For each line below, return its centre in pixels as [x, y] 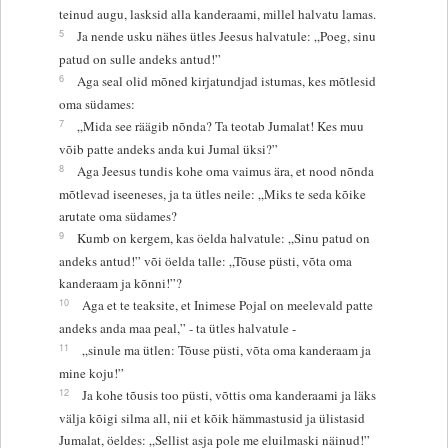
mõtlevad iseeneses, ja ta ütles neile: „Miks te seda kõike [212, 193]
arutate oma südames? [117, 215]
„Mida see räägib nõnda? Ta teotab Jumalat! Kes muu [220, 125]
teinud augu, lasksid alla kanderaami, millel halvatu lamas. [217, 13]
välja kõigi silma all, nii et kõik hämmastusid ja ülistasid [211, 417]
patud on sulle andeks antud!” [139, 58]
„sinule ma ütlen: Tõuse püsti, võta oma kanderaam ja [226, 349]
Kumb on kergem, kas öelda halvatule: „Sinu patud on [223, 237]
